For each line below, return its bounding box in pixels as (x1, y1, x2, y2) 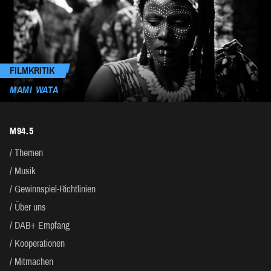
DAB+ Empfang (15, 220, 70, 231)
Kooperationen (15, 238, 65, 249)
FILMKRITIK (10, 65, 54, 76)
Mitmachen (15, 256, 53, 267)
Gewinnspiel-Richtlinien (15, 184, 96, 195)
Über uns (15, 202, 46, 213)
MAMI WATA (10, 85, 59, 96)
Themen (15, 148, 43, 158)
